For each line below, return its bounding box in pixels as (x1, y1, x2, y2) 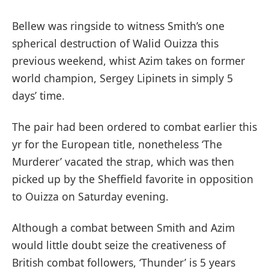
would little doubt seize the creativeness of (12, 237, 226, 252)
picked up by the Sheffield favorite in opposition (12, 172, 253, 187)
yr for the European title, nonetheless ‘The (12, 137, 222, 152)
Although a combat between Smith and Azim (12, 220, 235, 235)
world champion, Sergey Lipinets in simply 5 (12, 71, 233, 86)
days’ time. (12, 88, 65, 103)
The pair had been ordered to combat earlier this (12, 119, 257, 134)
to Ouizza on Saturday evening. (12, 189, 169, 204)
